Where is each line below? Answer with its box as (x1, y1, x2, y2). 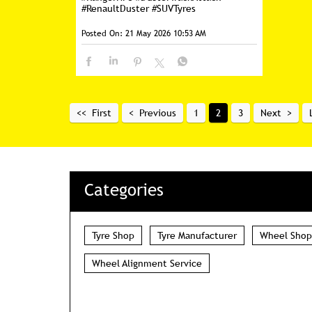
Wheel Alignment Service (91, 257, 202, 270)
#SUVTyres (151, 2, 196, 15)
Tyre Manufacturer (157, 229, 237, 242)
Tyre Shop (91, 229, 134, 242)
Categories (84, 180, 164, 201)
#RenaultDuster (81, 2, 149, 15)
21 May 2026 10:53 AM (125, 27, 206, 40)
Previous (139, 107, 176, 119)
